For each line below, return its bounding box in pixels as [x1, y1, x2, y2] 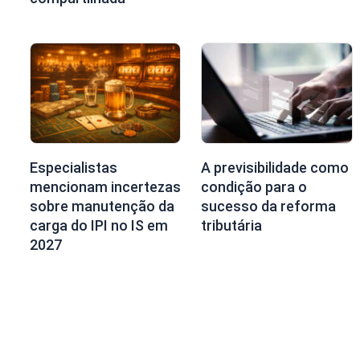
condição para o [201, 178, 308, 195]
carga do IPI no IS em [30, 216, 168, 234]
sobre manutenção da [30, 197, 174, 215]
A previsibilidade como [201, 158, 350, 176]
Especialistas [30, 158, 117, 176]
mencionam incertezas [30, 178, 181, 195]
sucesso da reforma [201, 197, 337, 215]
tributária [201, 216, 263, 234]
